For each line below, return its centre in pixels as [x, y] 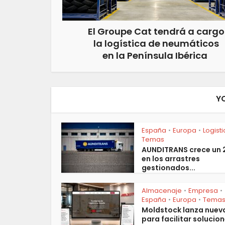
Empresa [203, 191]
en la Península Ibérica [156, 55]
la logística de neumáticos [156, 43]
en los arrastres [171, 159]
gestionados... [168, 168]
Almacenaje [162, 191]
